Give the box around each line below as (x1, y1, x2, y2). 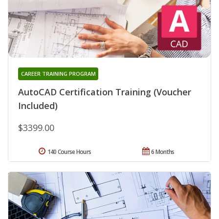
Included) (18, 100, 58, 112)
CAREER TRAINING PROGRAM (21, 70, 96, 78)
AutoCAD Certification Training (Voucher (18, 86, 191, 98)
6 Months (151, 148, 175, 156)
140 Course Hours (47, 148, 91, 156)
